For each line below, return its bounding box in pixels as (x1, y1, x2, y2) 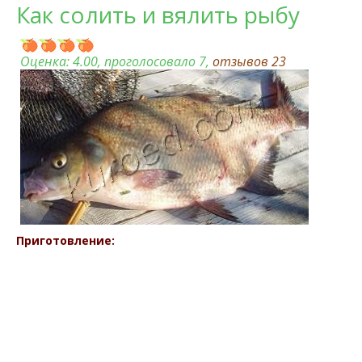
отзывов (213, 53, 271, 70)
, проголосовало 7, (98, 53, 213, 70)
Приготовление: (16, 233, 115, 248)
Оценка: (20, 53, 73, 70)
